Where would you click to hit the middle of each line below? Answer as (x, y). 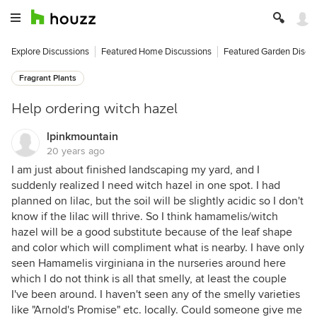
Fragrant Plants (48, 78)
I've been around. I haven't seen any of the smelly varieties (156, 294)
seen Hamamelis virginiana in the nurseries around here (149, 263)
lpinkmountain (82, 137)
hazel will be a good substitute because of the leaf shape (152, 232)
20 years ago (76, 151)
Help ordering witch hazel (94, 109)
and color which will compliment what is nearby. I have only (158, 248)
